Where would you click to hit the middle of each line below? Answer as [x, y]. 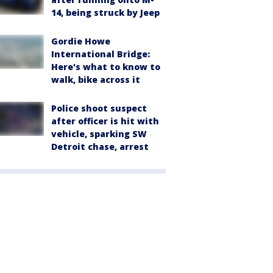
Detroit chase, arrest [100, 147]
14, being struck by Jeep [105, 13]
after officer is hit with [105, 121]
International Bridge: [101, 54]
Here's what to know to [106, 67]
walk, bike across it [96, 80]
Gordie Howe [81, 41]
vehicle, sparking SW [99, 134]
